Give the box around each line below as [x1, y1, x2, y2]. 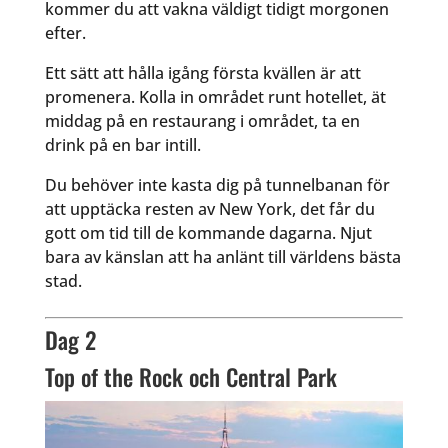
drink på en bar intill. [44, 133, 201, 156]
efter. [44, 21, 86, 44]
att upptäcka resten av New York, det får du [44, 197, 375, 220]
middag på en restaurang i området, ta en [44, 109, 360, 132]
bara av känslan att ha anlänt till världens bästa [44, 245, 401, 268]
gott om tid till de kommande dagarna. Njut [44, 221, 372, 244]
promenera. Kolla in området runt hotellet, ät [44, 85, 386, 108]
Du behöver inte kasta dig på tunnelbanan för [44, 173, 390, 196]
